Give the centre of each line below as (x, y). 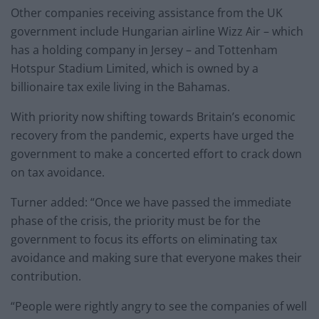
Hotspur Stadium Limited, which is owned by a (135, 68)
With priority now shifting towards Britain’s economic (153, 116)
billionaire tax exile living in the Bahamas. (120, 87)
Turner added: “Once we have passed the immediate (151, 202)
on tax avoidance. (58, 172)
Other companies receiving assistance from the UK (147, 12)
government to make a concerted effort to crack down (156, 153)
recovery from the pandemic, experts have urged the (152, 135)
